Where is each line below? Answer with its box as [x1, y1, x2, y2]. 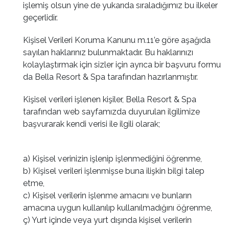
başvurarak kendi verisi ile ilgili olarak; [23, 119, 160, 129]
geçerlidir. [23, 13, 58, 22]
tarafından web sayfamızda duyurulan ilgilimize [23, 107, 200, 117]
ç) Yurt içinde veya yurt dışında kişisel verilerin [23, 215, 192, 225]
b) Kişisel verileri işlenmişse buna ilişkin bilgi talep [23, 166, 204, 176]
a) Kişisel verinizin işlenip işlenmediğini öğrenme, [23, 154, 202, 164]
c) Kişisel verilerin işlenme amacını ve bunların [23, 191, 192, 200]
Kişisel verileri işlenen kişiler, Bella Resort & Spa [23, 95, 196, 104]
